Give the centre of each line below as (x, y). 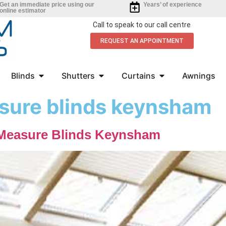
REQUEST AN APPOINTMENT (142, 41)
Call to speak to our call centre (142, 25)
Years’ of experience (173, 5)
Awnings (199, 76)
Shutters (78, 76)
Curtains (138, 76)
